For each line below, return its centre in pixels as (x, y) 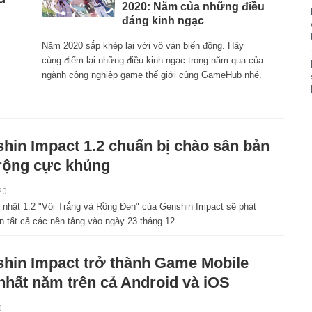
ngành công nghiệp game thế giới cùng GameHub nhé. (152, 75)
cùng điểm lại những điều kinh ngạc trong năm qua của (153, 61)
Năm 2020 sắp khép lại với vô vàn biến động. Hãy (143, 46)
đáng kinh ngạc (163, 21)
